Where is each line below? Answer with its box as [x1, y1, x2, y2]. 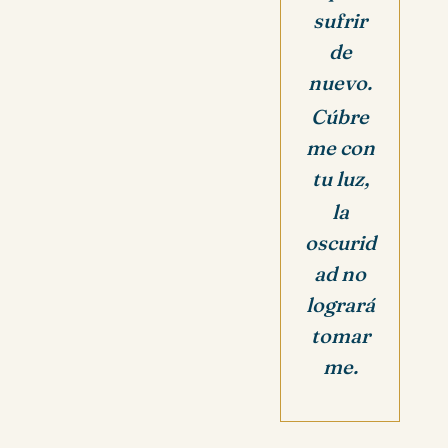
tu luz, [311, 165, 369, 191]
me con [305, 134, 375, 160]
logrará [305, 292, 375, 318]
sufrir [313, 7, 367, 33]
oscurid [304, 230, 376, 256]
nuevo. [308, 69, 372, 95]
